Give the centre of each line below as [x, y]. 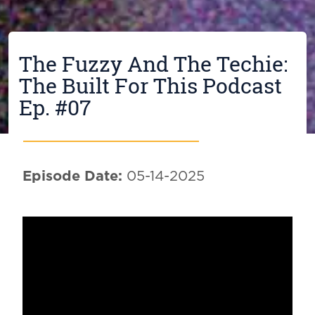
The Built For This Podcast [150, 86]
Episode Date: [72, 177]
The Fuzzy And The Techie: [153, 64]
